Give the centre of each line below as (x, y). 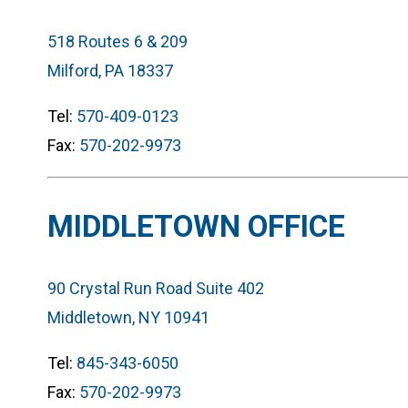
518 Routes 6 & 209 (117, 41)
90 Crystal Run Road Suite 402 (156, 288)
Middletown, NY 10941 (128, 317)
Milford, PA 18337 (110, 70)
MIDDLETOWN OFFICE (196, 226)
